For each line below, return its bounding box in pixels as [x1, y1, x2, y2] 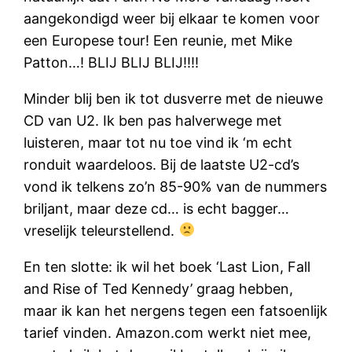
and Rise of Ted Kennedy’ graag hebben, [24, 280, 294, 297]
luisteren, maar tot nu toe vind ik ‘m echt [24, 134, 293, 151]
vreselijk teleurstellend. [24, 222, 179, 239]
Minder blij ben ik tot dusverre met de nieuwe [24, 90, 324, 107]
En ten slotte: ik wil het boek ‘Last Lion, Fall [24, 258, 311, 275]
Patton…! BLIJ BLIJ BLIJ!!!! [24, 53, 200, 71]
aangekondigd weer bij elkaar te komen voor [24, 9, 321, 27]
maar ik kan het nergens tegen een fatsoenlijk [24, 302, 328, 319]
